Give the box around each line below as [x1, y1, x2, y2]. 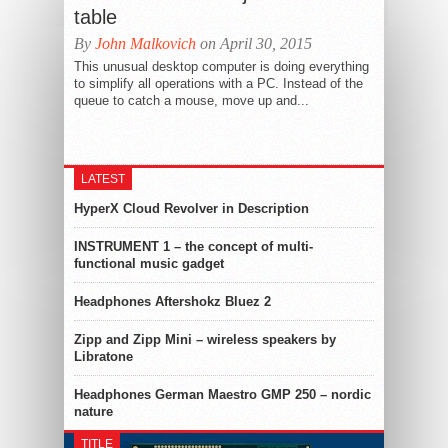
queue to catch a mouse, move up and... [74, 93, 309, 108]
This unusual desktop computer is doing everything [74, 59, 369, 74]
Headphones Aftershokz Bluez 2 [74, 294, 271, 309]
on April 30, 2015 [196, 35, 312, 52]
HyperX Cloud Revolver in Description [74, 201, 309, 216]
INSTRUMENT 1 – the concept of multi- [74, 239, 313, 254]
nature [74, 404, 113, 419]
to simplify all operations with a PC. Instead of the [74, 76, 363, 91]
